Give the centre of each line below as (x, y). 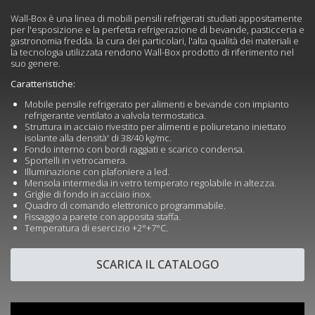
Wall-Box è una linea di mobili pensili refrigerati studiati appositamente (156, 19)
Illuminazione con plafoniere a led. (97, 172)
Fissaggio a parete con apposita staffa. (103, 217)
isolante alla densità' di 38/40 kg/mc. (98, 138)
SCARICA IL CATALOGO (157, 265)
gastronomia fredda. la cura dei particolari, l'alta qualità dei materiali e (155, 41)
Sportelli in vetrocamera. (76, 161)
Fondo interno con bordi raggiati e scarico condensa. (135, 149)
